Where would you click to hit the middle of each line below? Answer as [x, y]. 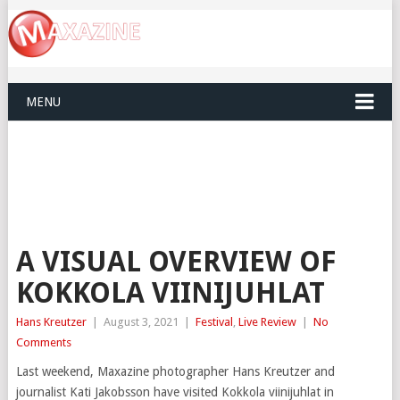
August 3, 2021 [141, 322]
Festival [214, 322]
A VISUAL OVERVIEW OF [176, 262]
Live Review [267, 322]
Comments [43, 343]
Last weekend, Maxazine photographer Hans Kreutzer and [175, 372]
